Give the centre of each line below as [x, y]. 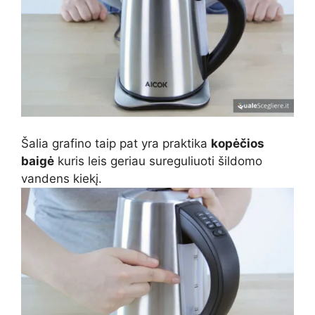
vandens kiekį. [62, 178]
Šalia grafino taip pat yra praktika [116, 143]
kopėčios [238, 143]
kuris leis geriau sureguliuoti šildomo [158, 161]
